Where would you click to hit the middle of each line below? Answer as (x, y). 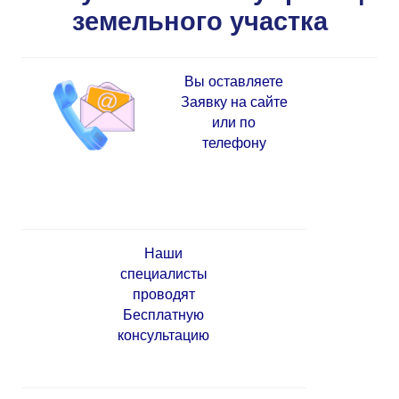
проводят (163, 295)
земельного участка (199, 22)
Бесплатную (163, 315)
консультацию (163, 336)
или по (234, 123)
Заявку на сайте (234, 102)
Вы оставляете (234, 82)
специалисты (163, 274)
